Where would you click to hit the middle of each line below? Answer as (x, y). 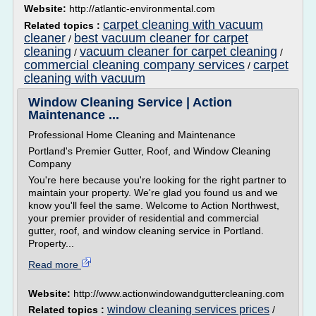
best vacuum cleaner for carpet (161, 38)
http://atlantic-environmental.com (142, 8)
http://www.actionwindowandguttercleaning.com (179, 293)
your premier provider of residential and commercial (144, 218)
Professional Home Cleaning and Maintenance (132, 135)
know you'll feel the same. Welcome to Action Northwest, (154, 205)
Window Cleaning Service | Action (130, 102)
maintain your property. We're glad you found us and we (153, 193)
